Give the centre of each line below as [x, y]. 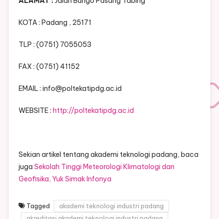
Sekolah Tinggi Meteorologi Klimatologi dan [104, 167]
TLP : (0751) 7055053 [55, 45]
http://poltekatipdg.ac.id [93, 111]
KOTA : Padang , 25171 [55, 23]
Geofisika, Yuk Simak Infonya [65, 179]
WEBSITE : [35, 111]
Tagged [39, 206]
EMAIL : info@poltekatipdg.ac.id [70, 89]
